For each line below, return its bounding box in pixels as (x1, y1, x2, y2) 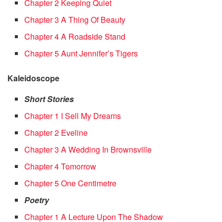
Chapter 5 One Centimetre (24, 177, 117, 189)
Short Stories (24, 93, 74, 105)
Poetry (24, 194, 50, 206)
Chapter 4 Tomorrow (24, 160, 97, 172)
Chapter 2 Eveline (24, 126, 88, 138)
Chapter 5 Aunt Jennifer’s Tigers (24, 47, 138, 59)
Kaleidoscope (7, 72, 59, 84)
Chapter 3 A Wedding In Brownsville (24, 143, 152, 155)
